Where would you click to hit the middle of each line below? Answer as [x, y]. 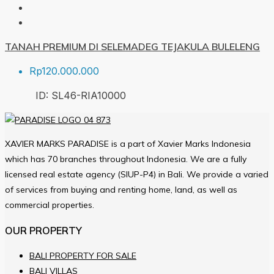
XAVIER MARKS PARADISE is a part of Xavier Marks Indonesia [128, 144]
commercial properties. [50, 205]
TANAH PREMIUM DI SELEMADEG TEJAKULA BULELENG [132, 47]
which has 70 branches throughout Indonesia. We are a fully [126, 159]
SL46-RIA [74, 96]
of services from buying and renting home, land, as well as [121, 190]
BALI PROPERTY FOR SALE [83, 256]
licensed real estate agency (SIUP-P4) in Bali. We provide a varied [137, 175]
